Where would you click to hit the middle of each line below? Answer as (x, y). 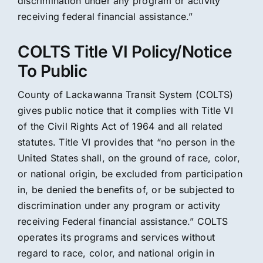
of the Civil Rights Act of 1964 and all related (120, 126)
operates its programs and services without (116, 237)
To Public (52, 71)
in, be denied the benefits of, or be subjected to (126, 189)
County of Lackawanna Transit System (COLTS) (125, 94)
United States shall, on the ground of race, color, (129, 158)
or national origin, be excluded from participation (130, 173)
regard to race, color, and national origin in (116, 253)
